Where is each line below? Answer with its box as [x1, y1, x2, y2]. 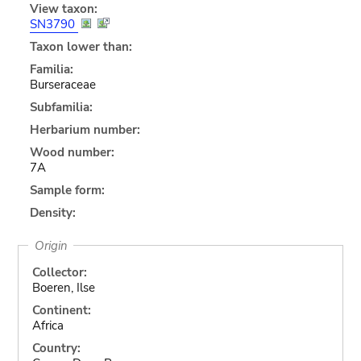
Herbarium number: [29, 121, 140, 138]
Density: [29, 204, 76, 221]
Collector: [31, 263, 87, 280]
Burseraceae [29, 76, 96, 93]
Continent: [31, 301, 91, 318]
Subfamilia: [29, 98, 93, 115]
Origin [34, 237, 68, 254]
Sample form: [29, 181, 105, 198]
